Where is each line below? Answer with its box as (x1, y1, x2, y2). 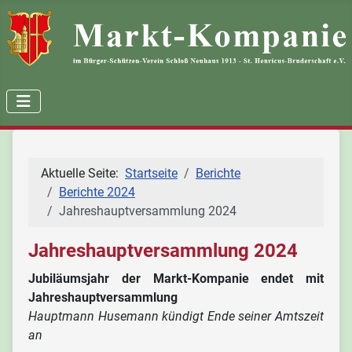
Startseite (125, 166, 178, 181)
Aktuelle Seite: (41, 166, 125, 181)
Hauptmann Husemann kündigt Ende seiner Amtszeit (28, 309, 324, 324)
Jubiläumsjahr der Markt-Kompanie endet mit (28, 271, 324, 286)
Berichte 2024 (59, 185, 135, 200)
